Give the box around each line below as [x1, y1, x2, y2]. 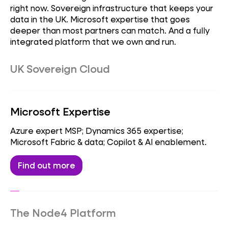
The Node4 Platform [10, 206, 116, 220]
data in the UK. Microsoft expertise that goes [10, 13, 190, 24]
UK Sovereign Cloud [10, 61, 110, 76]
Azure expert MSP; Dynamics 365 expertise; [10, 125, 183, 136]
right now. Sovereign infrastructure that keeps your [10, 2, 213, 13]
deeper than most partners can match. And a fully [10, 24, 210, 36]
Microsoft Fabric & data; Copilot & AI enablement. [10, 136, 207, 147]
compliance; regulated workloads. [10, 93, 146, 104]
